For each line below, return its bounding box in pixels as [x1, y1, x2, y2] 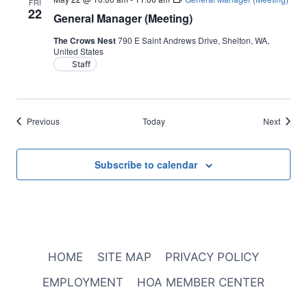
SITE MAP [97, 250, 151, 265]
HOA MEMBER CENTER [137, 275, 265, 290]
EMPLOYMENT [42, 275, 123, 290]
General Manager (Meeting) [53, 10, 193, 26]
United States [53, 45, 103, 57]
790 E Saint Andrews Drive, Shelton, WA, [118, 34, 269, 46]
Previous [27, 115, 60, 127]
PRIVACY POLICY [164, 250, 259, 265]
